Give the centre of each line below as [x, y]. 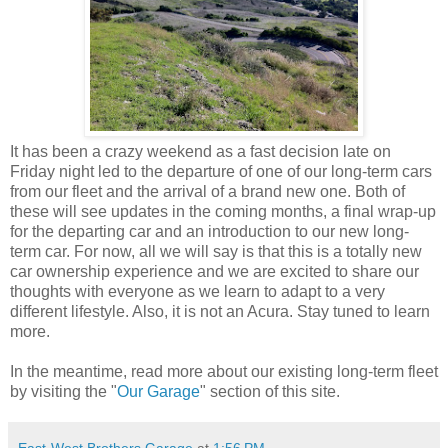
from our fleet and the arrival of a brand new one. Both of [207, 191]
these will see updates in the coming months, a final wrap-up [223, 211]
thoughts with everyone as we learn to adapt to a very [197, 291]
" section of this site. [270, 391]
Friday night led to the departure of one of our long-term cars [221, 171]
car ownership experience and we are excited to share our [214, 271]
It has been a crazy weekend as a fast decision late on [200, 151]
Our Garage [158, 391]
